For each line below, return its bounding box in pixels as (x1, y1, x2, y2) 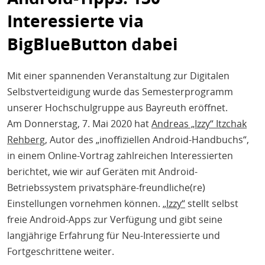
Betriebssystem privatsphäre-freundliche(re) (7, 181, 205, 195)
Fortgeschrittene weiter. (7, 245, 114, 258)
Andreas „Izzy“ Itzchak (151, 117, 247, 131)
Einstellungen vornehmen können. (7, 197, 163, 211)
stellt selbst (185, 197, 238, 211)
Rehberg (7, 133, 45, 147)
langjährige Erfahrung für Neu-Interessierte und (7, 229, 220, 243)
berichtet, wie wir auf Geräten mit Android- (7, 165, 198, 179)
